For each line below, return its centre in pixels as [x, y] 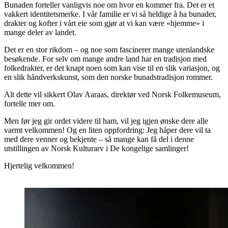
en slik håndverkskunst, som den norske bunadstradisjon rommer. [108, 77]
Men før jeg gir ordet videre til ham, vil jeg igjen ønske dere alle [106, 121]
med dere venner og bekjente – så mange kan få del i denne [99, 139]
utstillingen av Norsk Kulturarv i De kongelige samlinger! [96, 148]
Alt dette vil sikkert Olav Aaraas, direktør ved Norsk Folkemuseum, [112, 94]
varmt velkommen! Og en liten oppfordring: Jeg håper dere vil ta [107, 130]
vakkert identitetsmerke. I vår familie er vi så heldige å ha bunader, [110, 14]
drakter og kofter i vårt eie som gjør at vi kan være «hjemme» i [104, 23]
